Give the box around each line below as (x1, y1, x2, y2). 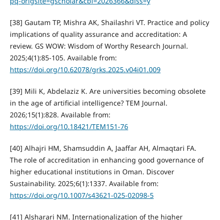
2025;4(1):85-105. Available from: (9, 53, 117, 62)
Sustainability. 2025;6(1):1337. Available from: (9, 178, 159, 188)
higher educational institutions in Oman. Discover (9, 166, 174, 176)
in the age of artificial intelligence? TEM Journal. (9, 98, 167, 108)
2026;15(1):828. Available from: (9, 110, 110, 119)
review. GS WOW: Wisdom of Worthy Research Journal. (9, 41, 188, 51)
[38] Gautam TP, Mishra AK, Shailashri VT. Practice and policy (9, 17, 209, 27)
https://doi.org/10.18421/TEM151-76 (9, 121, 128, 131)
